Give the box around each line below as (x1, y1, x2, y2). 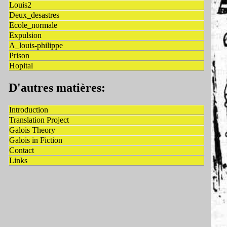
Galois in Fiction (9, 136, 62, 145)
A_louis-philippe (9, 41, 63, 50)
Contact (9, 146, 34, 155)
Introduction (9, 105, 48, 115)
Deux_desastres (9, 11, 59, 20)
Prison (9, 51, 29, 60)
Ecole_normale (9, 21, 57, 30)
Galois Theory (9, 126, 55, 135)
